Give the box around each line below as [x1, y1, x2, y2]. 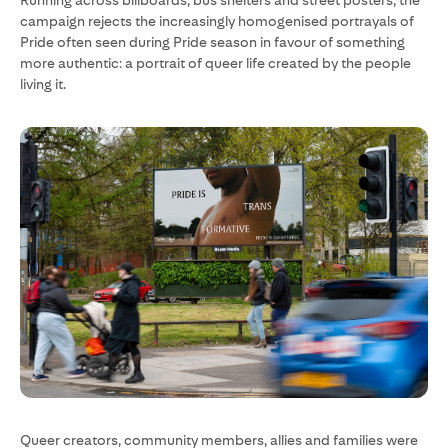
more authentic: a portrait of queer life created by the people [20, 55, 411, 71]
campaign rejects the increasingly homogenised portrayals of [20, 13, 414, 29]
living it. [20, 76, 66, 92]
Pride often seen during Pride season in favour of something [20, 34, 405, 50]
